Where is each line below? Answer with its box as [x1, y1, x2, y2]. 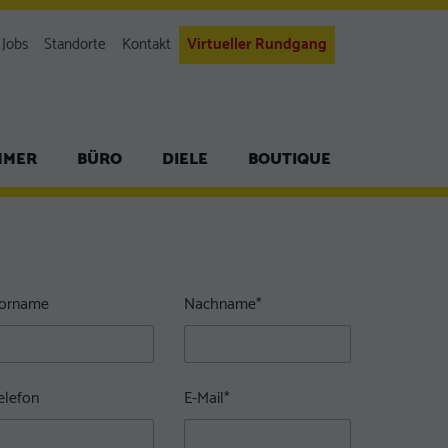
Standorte [44, 32, 106, 57]
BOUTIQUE [248, 145, 331, 172]
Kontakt [122, 32, 171, 57]
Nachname [184, 291, 257, 318]
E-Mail [184, 385, 225, 412]
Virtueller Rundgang [187, 32, 327, 57]
